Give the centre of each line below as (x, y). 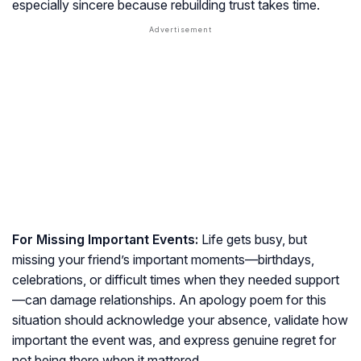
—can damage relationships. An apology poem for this (169, 300)
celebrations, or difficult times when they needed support (176, 280)
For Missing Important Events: (105, 240)
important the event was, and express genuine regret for (174, 340)
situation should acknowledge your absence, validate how (180, 320)
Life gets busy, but (253, 240)
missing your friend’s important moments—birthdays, (163, 260)
